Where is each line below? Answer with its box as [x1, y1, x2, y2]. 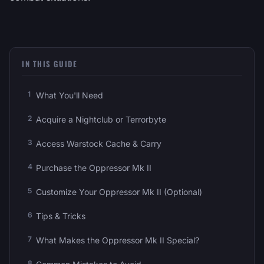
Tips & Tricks [36, 210, 85, 221]
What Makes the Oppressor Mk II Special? [36, 235, 199, 245]
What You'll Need [36, 90, 103, 100]
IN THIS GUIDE [22, 57, 78, 70]
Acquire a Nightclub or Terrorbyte [36, 114, 166, 124]
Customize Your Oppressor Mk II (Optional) [36, 186, 202, 197]
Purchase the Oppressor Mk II [36, 162, 151, 173]
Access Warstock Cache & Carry [36, 138, 161, 148]
